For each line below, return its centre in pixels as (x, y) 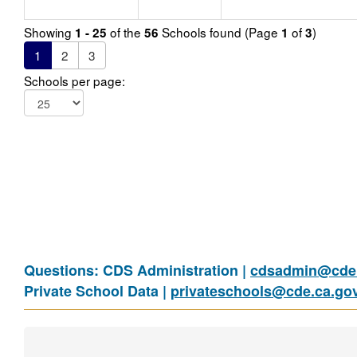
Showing (49, 32)
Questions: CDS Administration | (137, 270)
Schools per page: (75, 80)
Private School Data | (97, 291)
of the (126, 32)
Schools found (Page (220, 32)
